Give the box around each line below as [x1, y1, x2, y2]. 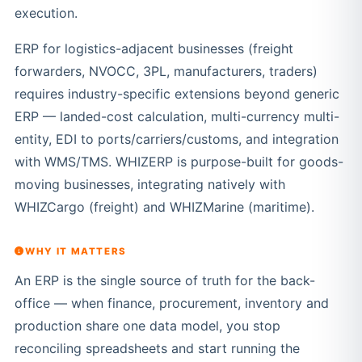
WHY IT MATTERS [25, 246, 127, 258]
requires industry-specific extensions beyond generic [14, 86, 339, 103]
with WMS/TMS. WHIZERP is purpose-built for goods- [14, 154, 343, 170]
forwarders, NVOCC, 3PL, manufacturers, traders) [14, 63, 318, 80]
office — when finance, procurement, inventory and [14, 294, 329, 311]
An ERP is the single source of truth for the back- [14, 271, 315, 288]
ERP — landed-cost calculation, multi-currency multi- [14, 108, 339, 125]
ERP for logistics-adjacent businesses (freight [14, 40, 293, 57]
